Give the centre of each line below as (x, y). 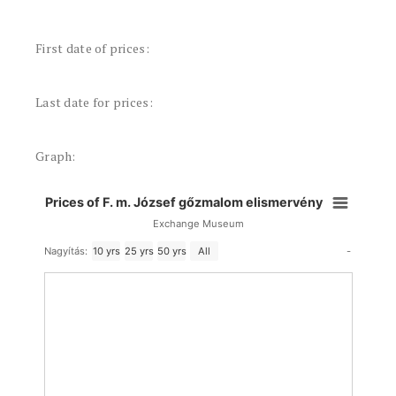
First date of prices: (92, 48)
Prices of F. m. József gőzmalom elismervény (184, 203)
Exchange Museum (198, 224)
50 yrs (171, 251)
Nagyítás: (66, 251)
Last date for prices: (94, 102)
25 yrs (139, 251)
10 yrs (106, 251)
